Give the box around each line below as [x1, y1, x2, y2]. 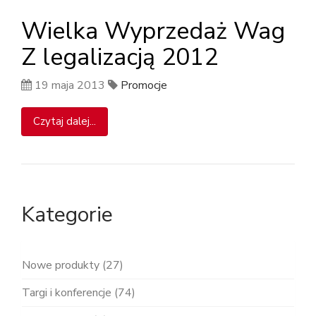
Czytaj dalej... [33, 114, 96, 128]
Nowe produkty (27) [22, 257, 123, 273]
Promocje [121, 77, 167, 93]
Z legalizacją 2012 [21, 40, 218, 73]
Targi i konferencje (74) [22, 284, 135, 300]
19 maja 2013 [35, 77, 105, 93]
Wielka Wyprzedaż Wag [21, 14, 285, 47]
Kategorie [21, 200, 113, 229]
